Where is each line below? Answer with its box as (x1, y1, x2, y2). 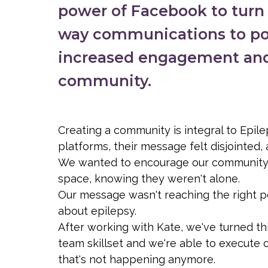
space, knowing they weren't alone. (58, 172, 240, 185)
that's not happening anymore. (58, 252, 215, 266)
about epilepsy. (58, 204, 136, 217)
